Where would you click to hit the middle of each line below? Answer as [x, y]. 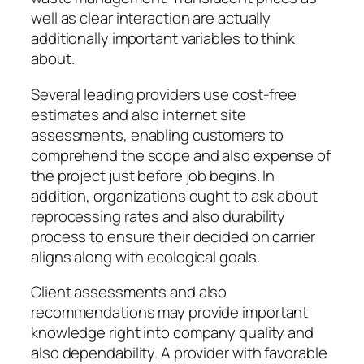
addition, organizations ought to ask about [174, 195]
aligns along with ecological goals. [145, 256]
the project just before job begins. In [153, 175]
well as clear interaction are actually [151, 18]
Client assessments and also [129, 292]
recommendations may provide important [170, 312]
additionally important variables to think [163, 39]
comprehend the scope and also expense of [181, 155]
